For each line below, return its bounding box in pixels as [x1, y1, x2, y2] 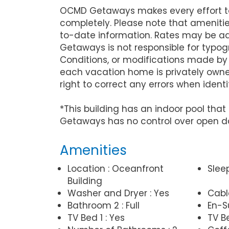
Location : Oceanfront [67, 162, 164, 175]
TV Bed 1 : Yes [67, 211, 125, 224]
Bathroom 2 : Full [67, 199, 140, 212]
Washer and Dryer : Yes [67, 187, 169, 199]
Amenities [60, 141, 127, 159]
